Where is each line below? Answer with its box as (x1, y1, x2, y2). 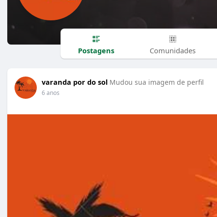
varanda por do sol (42, 77, 108, 87)
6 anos (42, 89, 60, 97)
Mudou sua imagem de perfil (109, 77, 204, 87)
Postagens (77, 45, 114, 55)
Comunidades (149, 45, 196, 55)
